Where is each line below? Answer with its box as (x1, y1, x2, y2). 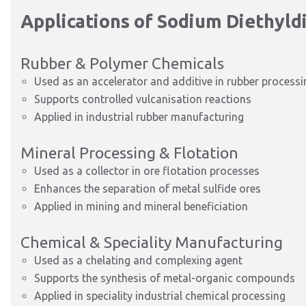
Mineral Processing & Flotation (20, 144, 238, 161)
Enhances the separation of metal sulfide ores (34, 182, 261, 195)
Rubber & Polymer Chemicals (20, 55, 224, 72)
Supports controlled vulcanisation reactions (34, 93, 251, 105)
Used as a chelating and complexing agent (34, 254, 242, 266)
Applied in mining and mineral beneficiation (34, 200, 248, 212)
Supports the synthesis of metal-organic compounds (34, 272, 295, 284)
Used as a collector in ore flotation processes (34, 165, 260, 177)
